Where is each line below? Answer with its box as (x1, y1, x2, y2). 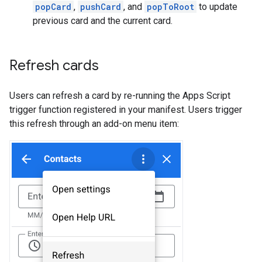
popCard (35, 1, 71, 13)
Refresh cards (9, 57, 99, 75)
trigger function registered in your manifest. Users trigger (9, 104, 242, 116)
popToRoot (147, 1, 194, 13)
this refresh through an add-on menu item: (9, 118, 179, 130)
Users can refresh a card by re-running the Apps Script (9, 90, 230, 102)
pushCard (80, 1, 121, 13)
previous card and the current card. (33, 15, 173, 27)
